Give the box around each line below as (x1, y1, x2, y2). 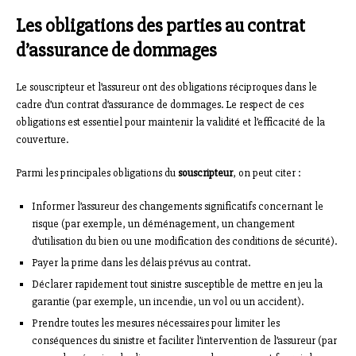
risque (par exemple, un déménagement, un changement (32, 217, 295, 231)
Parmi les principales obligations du (16, 166, 178, 180)
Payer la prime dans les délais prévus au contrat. (32, 256, 250, 270)
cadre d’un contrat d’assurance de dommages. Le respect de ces (16, 98, 304, 112)
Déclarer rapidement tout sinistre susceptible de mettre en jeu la (32, 277, 323, 292)
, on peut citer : (233, 166, 301, 180)
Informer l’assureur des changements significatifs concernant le (32, 199, 323, 214)
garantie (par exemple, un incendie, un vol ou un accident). (32, 295, 304, 309)
